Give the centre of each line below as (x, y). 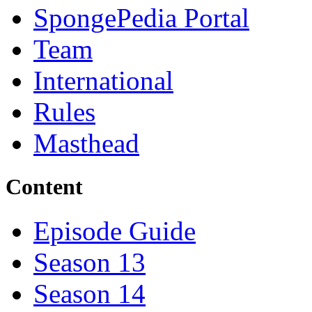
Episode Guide (115, 231)
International (103, 80)
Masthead (86, 143)
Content (44, 186)
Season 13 (89, 262)
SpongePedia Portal (141, 17)
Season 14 (89, 293)
